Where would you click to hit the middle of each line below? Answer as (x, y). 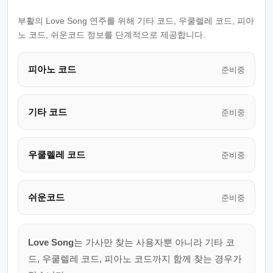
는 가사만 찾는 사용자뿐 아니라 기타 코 (154, 242)
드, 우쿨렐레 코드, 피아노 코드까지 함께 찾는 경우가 (135, 259)
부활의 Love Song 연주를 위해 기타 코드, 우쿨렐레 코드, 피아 (136, 21)
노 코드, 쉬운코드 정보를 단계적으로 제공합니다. (112, 35)
